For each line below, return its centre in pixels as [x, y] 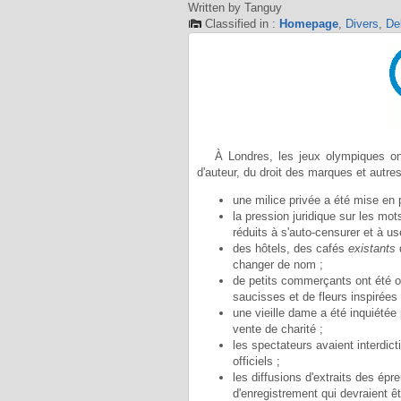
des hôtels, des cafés [290, 249]
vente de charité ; [277, 329]
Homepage [308, 23]
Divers [362, 23]
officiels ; [256, 362]
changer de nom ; [277, 265]
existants [371, 249]
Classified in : [242, 23]
